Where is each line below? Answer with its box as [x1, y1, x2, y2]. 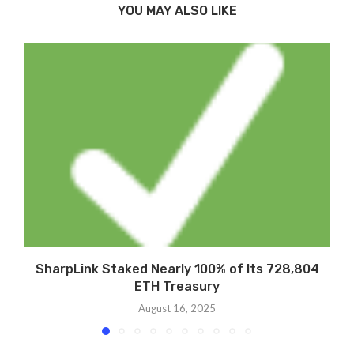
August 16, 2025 [138, 301, 216, 314]
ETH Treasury [134, 278, 220, 294]
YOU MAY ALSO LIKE [117, 3, 237, 19]
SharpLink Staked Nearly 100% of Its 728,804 [35, 261, 319, 277]
